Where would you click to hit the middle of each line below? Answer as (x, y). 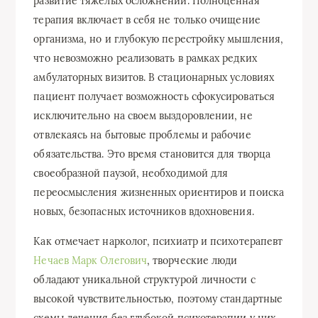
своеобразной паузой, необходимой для (131, 173)
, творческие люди (192, 260)
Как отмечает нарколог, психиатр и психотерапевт (158, 241)
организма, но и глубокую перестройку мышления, (159, 39)
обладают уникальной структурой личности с (144, 279)
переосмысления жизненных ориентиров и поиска (159, 192)
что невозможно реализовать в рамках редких (145, 58)
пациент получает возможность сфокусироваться (154, 96)
